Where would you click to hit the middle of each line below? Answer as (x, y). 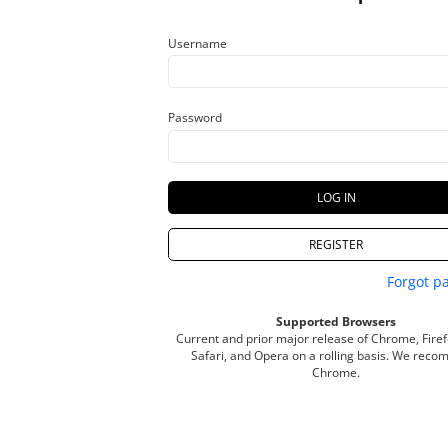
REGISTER (336, 244)
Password (195, 117)
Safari (207, 355)
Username (197, 43)
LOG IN (336, 197)
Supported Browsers (336, 321)
